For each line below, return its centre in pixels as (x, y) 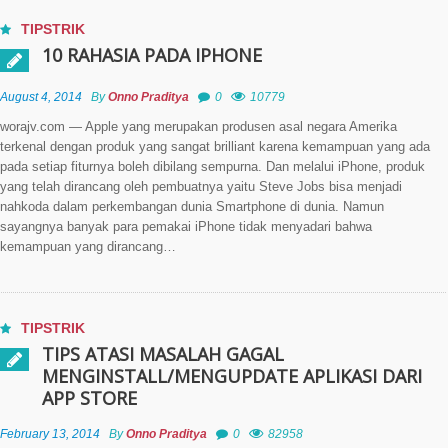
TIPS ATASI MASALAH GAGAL (163, 354)
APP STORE (89, 398)
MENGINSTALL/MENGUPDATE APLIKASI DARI (232, 376)
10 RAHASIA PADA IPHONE (152, 55)
